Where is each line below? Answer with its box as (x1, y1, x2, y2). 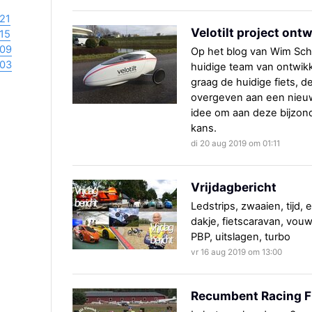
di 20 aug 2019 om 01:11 (191, 139, 280, 149)
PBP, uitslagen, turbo (191, 231, 290, 244)
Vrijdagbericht (191, 180, 276, 195)
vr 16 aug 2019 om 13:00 (191, 247, 282, 258)
